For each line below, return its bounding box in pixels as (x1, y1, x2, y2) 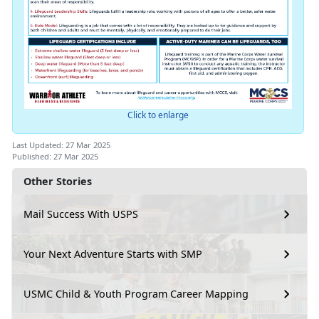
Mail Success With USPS (23, 207, 138, 221)
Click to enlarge (127, 108, 189, 121)
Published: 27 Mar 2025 (12, 150, 98, 162)
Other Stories (23, 174, 92, 188)
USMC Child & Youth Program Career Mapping (23, 287, 249, 301)
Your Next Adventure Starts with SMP (23, 247, 202, 261)
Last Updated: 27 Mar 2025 (12, 139, 110, 150)
